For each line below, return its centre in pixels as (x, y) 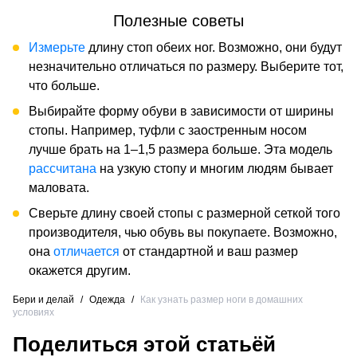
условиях (33, 312)
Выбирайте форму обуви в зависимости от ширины (181, 111)
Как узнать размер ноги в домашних (222, 299)
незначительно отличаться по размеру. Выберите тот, (186, 66)
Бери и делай (43, 299)
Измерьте (57, 47)
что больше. (64, 85)
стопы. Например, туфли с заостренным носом (168, 130)
